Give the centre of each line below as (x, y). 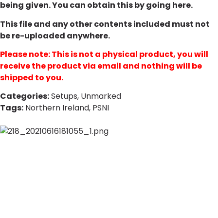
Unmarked (101, 96)
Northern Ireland (57, 108)
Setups (64, 96)
